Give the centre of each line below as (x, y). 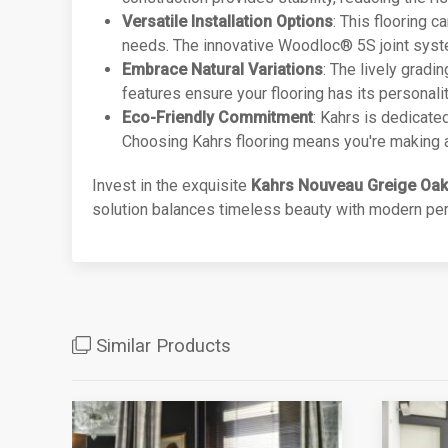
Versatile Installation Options (227, 21)
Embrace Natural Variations (222, 69)
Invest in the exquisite (171, 185)
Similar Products (160, 346)
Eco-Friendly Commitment (217, 117)
